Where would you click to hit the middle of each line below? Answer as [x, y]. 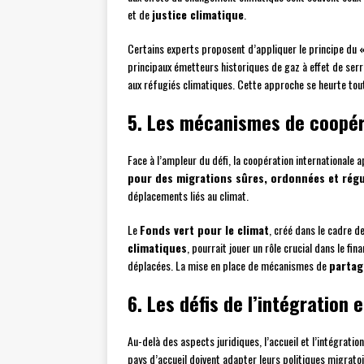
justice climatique [198, 15]
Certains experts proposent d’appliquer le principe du [243, 49]
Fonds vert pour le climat [204, 230]
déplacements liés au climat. [188, 196]
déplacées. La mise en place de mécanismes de [228, 266]
